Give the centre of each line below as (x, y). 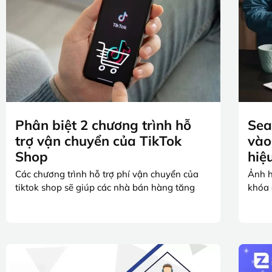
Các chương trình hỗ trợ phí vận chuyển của (107, 174)
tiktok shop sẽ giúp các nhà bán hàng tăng (105, 187)
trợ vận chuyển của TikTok (98, 141)
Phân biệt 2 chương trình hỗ (103, 125)
